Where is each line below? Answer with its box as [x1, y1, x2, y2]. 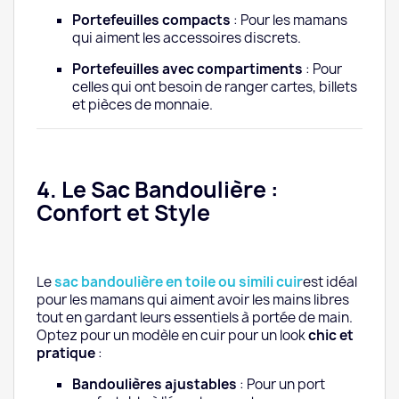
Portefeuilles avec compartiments [72, 60, 303, 79]
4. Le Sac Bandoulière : [37, 175, 279, 206]
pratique [37, 344, 95, 363]
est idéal [303, 273, 357, 292]
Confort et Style [37, 198, 210, 229]
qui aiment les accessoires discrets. [72, 28, 301, 48]
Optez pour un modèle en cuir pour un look [37, 326, 308, 346]
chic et [308, 326, 354, 346]
